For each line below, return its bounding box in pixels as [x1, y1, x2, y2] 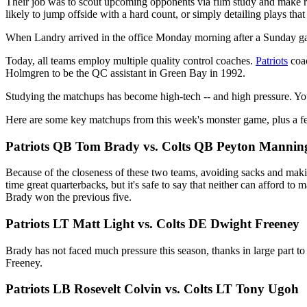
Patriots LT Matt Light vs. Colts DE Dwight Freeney [5, 216, 299, 231]
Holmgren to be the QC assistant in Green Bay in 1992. [5, 66, 245, 79]
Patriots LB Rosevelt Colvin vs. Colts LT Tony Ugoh [5, 282, 299, 297]
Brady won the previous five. [5, 191, 132, 204]
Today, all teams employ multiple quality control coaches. [5, 54, 256, 66]
